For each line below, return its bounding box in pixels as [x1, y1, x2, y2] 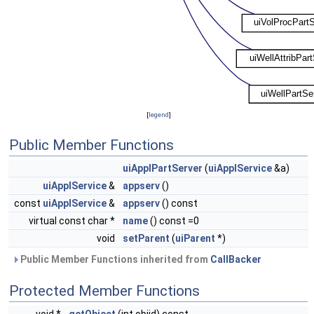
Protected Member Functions [9, 282, 200, 300]
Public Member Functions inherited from [18, 254, 210, 266]
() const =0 [148, 215, 199, 227]
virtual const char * [29, 215, 117, 227]
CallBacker [210, 254, 261, 266]
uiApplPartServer [123, 163, 203, 175]
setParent [123, 233, 170, 245]
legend [148, 111, 169, 119]
